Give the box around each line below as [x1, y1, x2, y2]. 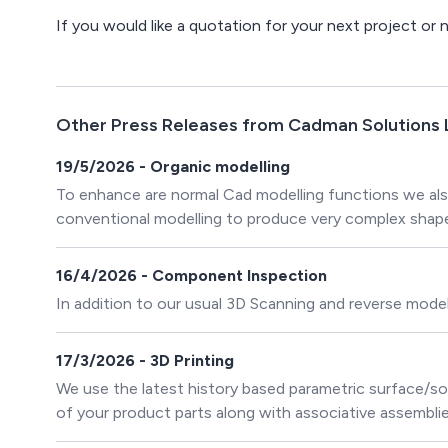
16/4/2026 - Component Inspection [56, 266, 327, 285]
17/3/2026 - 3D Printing [56, 351, 234, 370]
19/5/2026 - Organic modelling [56, 157, 290, 176]
